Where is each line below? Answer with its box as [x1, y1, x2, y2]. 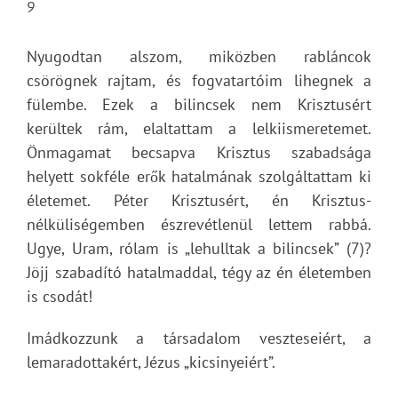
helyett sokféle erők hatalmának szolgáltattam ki [27, 166, 371, 187]
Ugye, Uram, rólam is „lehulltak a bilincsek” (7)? [27, 238, 371, 259]
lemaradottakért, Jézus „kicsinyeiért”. [27, 352, 275, 372]
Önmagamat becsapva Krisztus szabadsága [27, 142, 371, 163]
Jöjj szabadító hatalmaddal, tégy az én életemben [27, 262, 371, 283]
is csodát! [27, 286, 92, 306]
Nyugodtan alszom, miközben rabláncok [27, 46, 371, 67]
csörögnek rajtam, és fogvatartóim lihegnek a [27, 70, 371, 91]
